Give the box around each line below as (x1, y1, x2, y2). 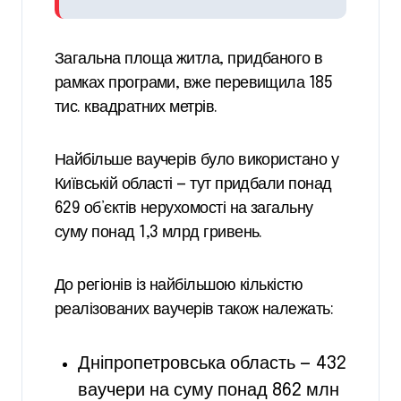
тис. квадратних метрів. (55, 99, 218, 116)
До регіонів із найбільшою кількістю (55, 277, 303, 294)
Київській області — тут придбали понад (55, 176, 332, 193)
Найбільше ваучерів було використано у (55, 152, 339, 169)
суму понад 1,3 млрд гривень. (55, 225, 262, 242)
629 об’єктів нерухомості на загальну (55, 200, 313, 218)
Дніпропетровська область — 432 (77, 354, 346, 374)
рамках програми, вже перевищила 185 (55, 75, 333, 92)
